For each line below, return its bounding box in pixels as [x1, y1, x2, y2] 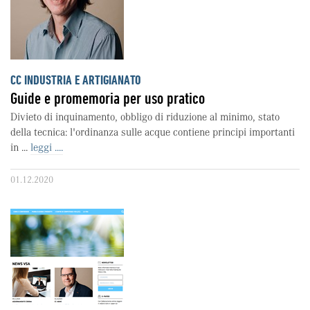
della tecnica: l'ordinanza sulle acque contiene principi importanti [10, 126, 295, 138]
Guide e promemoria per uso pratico [10, 89, 205, 108]
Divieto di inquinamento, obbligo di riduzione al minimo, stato [10, 111, 280, 123]
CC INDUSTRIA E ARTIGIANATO [10, 73, 141, 88]
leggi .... [30, 141, 63, 154]
